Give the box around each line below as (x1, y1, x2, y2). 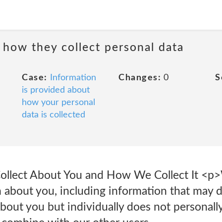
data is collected (22, 111, 85, 119)
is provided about (22, 86, 90, 95)
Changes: (118, 73, 161, 82)
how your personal (22, 98, 95, 107)
